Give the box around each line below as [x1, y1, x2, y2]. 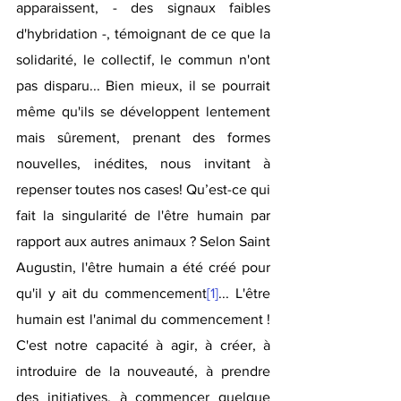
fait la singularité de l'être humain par [16, 208, 270, 224]
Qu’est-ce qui [186, 182, 270, 198]
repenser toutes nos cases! [16, 182, 186, 198]
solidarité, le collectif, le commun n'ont [16, 52, 270, 68]
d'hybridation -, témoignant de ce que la [16, 26, 270, 42]
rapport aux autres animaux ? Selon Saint [16, 234, 270, 250]
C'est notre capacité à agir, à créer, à [16, 337, 270, 354]
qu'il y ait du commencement [16, 286, 208, 302]
